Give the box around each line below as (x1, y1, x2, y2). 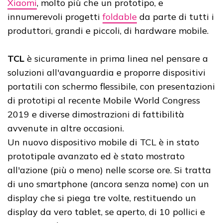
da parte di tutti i (137, 10, 214, 22)
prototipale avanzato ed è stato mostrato (7, 150, 185, 162)
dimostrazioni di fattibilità (72, 108, 184, 120)
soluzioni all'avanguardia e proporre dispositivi (7, 66, 206, 78)
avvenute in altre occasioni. (7, 122, 124, 134)
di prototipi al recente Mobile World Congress (7, 94, 200, 106)
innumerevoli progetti (7, 10, 103, 22)
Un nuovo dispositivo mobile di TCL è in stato (7, 136, 199, 148)
